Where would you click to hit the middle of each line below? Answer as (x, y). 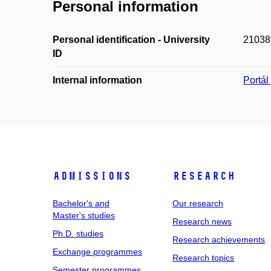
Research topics (204, 257)
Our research (198, 203)
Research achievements (219, 239)
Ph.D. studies (78, 233)
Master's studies (84, 215)
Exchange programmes (97, 251)
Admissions (92, 176)
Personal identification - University (131, 39)
